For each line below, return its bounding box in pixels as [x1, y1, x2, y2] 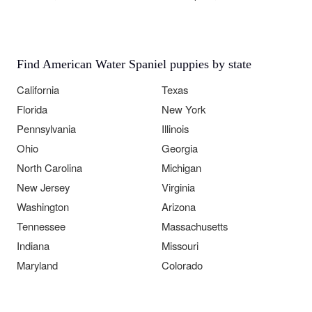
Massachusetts [162, 218, 228, 233]
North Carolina [17, 159, 82, 175]
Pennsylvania [17, 120, 76, 136]
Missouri [162, 237, 198, 253]
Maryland [17, 257, 58, 272]
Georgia [162, 140, 198, 155]
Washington [17, 198, 69, 214]
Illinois [162, 120, 189, 136]
